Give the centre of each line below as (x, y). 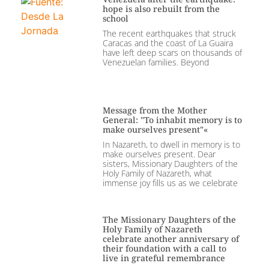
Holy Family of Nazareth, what (157, 173)
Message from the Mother (155, 110)
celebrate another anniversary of (171, 238)
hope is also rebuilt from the (161, 9)
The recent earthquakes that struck (169, 34)
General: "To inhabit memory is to (172, 119)
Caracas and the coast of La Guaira (168, 43)
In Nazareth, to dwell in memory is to (171, 144)
